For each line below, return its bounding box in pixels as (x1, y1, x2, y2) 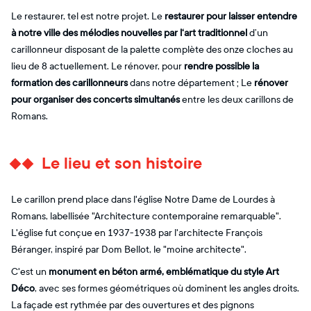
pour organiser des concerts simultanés (11, 93, 180, 106)
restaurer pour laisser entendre (165, 10, 297, 22)
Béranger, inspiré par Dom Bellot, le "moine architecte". (11, 243, 246, 255)
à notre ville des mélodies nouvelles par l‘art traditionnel (11, 26, 247, 39)
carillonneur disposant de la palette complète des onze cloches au (11, 43, 293, 56)
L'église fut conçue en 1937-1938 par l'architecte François (11, 226, 262, 239)
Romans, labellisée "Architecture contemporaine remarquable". (11, 210, 281, 222)
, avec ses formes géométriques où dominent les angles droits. (35, 282, 299, 294)
